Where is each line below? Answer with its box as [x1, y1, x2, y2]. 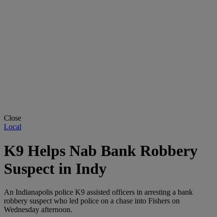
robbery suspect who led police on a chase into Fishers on [4, 196, 180, 205]
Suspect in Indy [4, 159, 107, 177]
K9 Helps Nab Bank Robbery [4, 141, 198, 159]
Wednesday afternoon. [4, 205, 72, 214]
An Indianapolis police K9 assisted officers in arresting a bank [4, 187, 193, 196]
